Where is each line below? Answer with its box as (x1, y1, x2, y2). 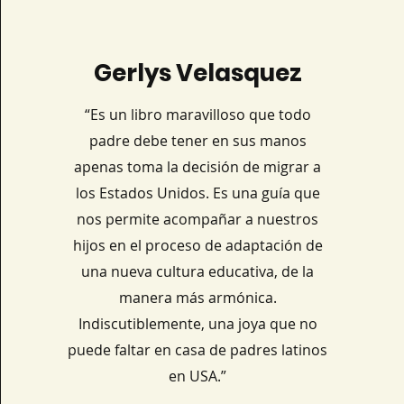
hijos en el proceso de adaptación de (72, 235, 323, 255)
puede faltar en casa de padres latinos (68, 340, 328, 360)
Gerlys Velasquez (94, 57, 303, 89)
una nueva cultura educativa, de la (81, 262, 315, 281)
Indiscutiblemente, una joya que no (78, 314, 317, 334)
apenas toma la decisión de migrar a (74, 157, 322, 177)
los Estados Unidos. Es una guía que (75, 183, 320, 203)
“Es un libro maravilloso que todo (84, 105, 311, 124)
